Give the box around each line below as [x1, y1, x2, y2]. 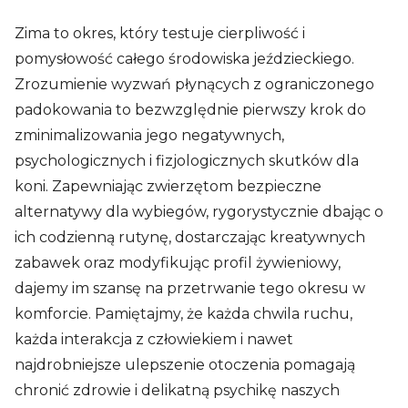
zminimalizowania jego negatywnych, [15, 127, 284, 145]
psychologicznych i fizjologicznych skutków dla [15, 152, 359, 170]
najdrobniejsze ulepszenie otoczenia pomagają [15, 356, 355, 374]
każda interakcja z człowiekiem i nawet [15, 331, 293, 349]
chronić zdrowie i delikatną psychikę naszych [15, 382, 340, 400]
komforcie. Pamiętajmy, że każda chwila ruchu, [15, 305, 352, 323]
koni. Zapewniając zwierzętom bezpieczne [15, 178, 321, 196]
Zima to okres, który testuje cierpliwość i [15, 25, 305, 43]
